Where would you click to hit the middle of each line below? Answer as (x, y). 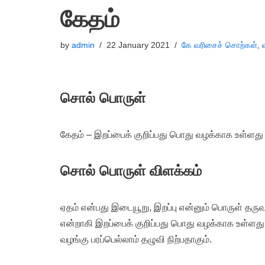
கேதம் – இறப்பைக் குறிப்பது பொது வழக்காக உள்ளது (162, 135)
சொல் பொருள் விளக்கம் (131, 171)
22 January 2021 (138, 45)
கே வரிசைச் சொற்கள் (219, 45)
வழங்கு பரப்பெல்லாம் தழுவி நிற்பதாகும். (136, 239)
